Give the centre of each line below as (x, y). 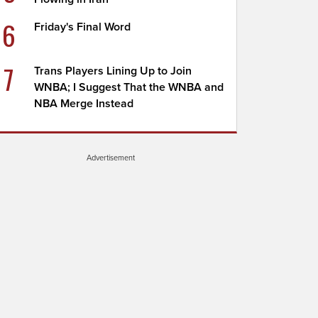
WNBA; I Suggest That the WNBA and (129, 87)
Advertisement (111, 158)
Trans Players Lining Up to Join (113, 71)
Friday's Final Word (83, 27)
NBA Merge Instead (84, 104)
